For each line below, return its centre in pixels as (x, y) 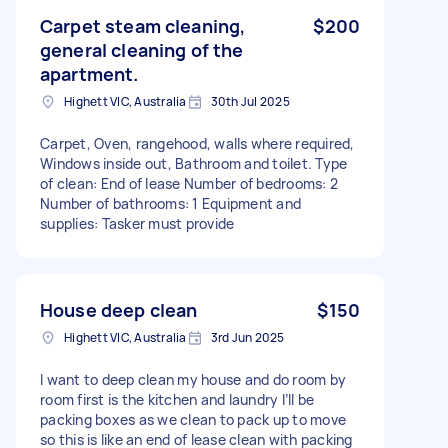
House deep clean (119, 309)
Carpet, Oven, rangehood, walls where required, (197, 143)
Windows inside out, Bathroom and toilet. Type (194, 163)
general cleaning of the (142, 49)
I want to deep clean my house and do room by (193, 379)
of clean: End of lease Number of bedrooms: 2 (189, 183)
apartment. (89, 73)
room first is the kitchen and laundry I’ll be (177, 399)
